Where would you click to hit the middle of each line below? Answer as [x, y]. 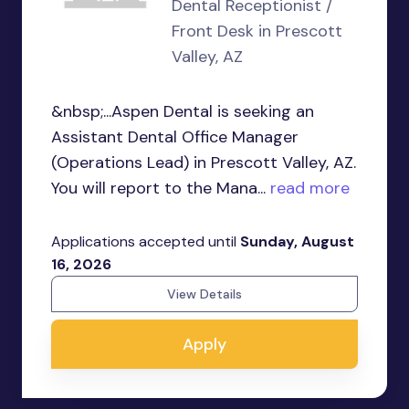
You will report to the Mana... [158, 188]
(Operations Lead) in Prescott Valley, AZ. [204, 163]
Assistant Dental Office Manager [175, 137]
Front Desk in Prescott [257, 31]
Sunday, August [297, 241]
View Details [204, 294]
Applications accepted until [146, 241]
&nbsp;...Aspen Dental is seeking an [183, 111]
